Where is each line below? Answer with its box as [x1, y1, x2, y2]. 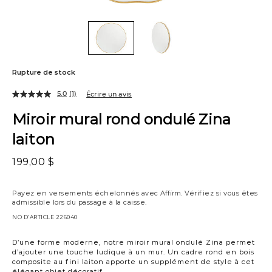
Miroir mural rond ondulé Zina [12, 109, 231, 128]
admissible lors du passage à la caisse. [12, 197, 147, 206]
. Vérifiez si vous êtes [181, 188, 258, 197]
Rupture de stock [12, 67, 75, 76]
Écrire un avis [86, 89, 132, 98]
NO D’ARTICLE [12, 213, 54, 220]
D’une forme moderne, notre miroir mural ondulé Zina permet [12, 237, 255, 246]
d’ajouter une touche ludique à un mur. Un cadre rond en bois [12, 247, 254, 256]
